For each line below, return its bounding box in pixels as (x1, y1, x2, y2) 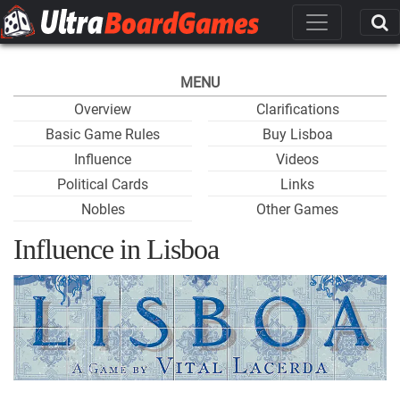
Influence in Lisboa (13, 233, 219, 265)
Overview (74, 101, 131, 118)
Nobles (80, 201, 125, 218)
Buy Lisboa (262, 126, 333, 143)
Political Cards (57, 176, 148, 193)
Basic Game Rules (46, 126, 160, 143)
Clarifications (255, 101, 339, 118)
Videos (276, 151, 319, 168)
